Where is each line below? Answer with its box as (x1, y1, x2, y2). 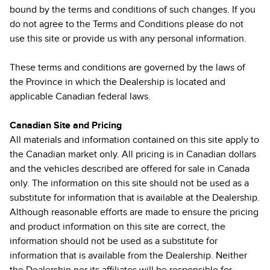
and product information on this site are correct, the (10, 221, 225, 233)
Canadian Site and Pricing (10, 119, 122, 131)
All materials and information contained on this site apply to (10, 134, 259, 146)
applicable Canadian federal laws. (10, 90, 151, 102)
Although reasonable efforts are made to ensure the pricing (10, 206, 259, 218)
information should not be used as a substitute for (10, 235, 218, 247)
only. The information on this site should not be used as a (10, 177, 249, 189)
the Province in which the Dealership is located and (10, 76, 225, 88)
